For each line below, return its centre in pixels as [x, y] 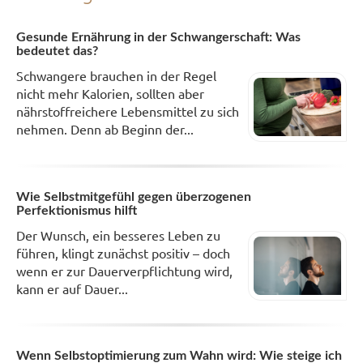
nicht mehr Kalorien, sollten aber [110, 94]
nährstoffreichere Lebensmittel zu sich [128, 111]
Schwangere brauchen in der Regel [116, 76]
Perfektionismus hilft [77, 210]
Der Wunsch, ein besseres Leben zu [118, 235]
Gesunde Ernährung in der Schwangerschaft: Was [158, 38]
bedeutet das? [57, 51]
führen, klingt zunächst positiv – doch [123, 252]
